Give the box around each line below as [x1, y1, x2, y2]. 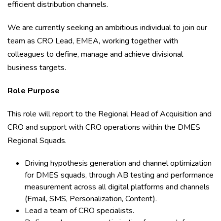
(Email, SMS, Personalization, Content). [25, 193, 159, 204]
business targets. [7, 62, 68, 73]
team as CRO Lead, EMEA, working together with [7, 36, 178, 46]
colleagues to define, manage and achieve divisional [7, 49, 183, 60]
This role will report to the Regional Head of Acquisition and [7, 109, 212, 119]
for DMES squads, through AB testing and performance [25, 170, 214, 181]
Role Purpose [7, 85, 60, 96]
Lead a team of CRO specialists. [25, 205, 134, 216]
